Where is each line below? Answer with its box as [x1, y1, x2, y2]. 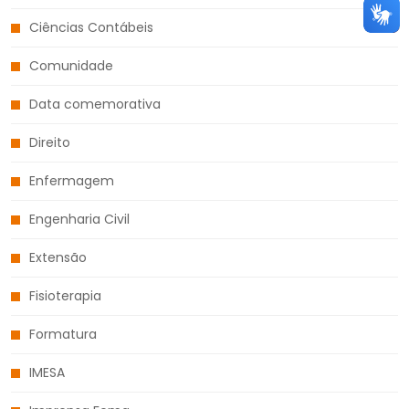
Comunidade [29, 56, 113, 75]
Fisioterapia [29, 286, 101, 305]
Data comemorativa [29, 94, 161, 113]
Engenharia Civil [29, 209, 130, 228]
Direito [29, 132, 70, 152]
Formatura [29, 324, 97, 343]
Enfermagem [29, 171, 114, 190]
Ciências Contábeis [29, 17, 153, 37]
